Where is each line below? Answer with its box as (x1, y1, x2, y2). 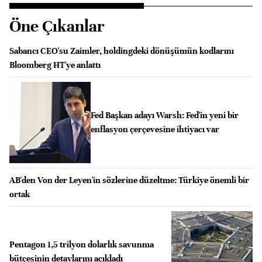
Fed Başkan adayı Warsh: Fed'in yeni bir (90, 110, 239, 121)
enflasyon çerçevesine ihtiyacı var (90, 124, 219, 135)
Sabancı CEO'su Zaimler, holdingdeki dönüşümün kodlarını (9, 45, 234, 56)
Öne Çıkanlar (9, 16, 105, 36)
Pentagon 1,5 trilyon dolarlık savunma (9, 239, 154, 250)
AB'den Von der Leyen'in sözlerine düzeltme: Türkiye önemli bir (9, 174, 249, 185)
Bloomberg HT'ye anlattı (9, 59, 101, 70)
